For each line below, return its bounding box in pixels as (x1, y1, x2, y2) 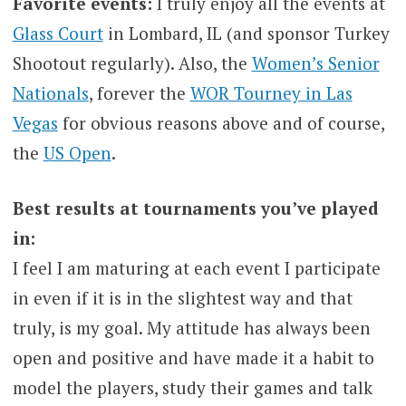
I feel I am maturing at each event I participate (12, 256, 381, 280)
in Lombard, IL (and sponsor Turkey (102, 21, 390, 44)
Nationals (12, 81, 89, 104)
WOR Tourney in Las (189, 81, 353, 104)
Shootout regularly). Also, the (12, 51, 252, 74)
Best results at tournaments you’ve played (12, 197, 379, 220)
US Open (43, 140, 111, 164)
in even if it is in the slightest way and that (12, 286, 353, 310)
